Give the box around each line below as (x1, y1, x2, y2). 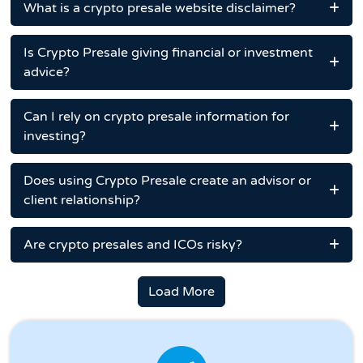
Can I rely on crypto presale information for (23, 109, 289, 126)
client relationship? (23, 192, 140, 209)
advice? (23, 64, 70, 81)
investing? (23, 128, 86, 145)
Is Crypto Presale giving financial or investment (23, 45, 313, 62)
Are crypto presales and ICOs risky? (23, 237, 242, 254)
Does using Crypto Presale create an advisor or (23, 173, 311, 190)
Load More (148, 284, 215, 301)
